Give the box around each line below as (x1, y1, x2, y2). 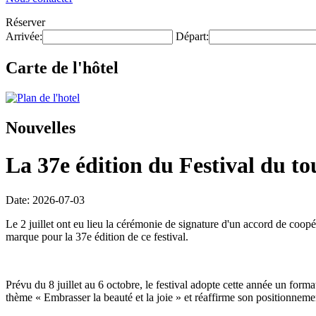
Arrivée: (6, 30, 42, 42)
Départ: (176, 30, 209, 42)
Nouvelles (6, 118, 75, 137)
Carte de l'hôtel (6, 58, 119, 77)
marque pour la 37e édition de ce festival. (6, 230, 188, 243)
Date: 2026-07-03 (6, 193, 85, 206)
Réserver (6, 16, 45, 28)
